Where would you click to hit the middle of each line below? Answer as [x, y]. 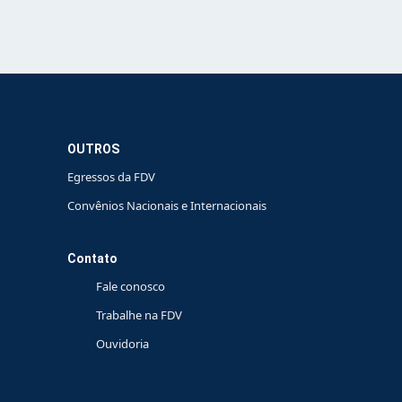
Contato [92, 259]
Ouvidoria [122, 344]
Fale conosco [130, 287]
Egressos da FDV [111, 177]
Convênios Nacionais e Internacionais [166, 206]
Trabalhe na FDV [139, 315]
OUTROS [93, 149]
